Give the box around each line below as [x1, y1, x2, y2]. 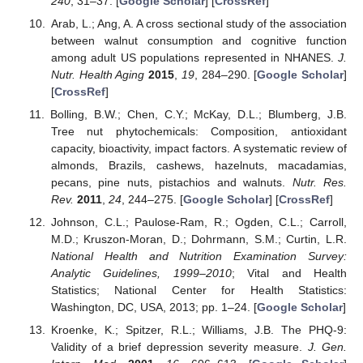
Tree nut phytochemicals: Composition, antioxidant [50, 125, 347, 139]
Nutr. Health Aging [50, 67, 145, 81]
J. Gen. [307, 340, 348, 354]
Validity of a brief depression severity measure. [50, 340, 308, 354]
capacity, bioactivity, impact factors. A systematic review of [50, 142, 347, 156]
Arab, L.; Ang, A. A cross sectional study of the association [50, 16, 347, 30]
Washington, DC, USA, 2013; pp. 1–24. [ [50, 301, 257, 314]
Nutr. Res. [292, 176, 348, 190]
